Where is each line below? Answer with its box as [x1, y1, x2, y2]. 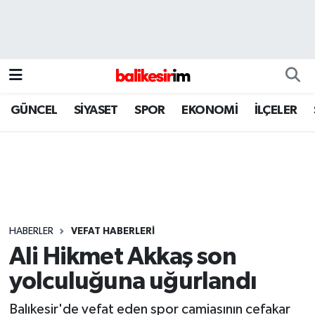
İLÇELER [254, 103, 297, 117]
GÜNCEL [11, 103, 58, 117]
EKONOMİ [181, 103, 238, 117]
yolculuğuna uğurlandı [8, 269, 257, 295]
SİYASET [73, 103, 118, 117]
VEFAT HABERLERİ [70, 226, 155, 236]
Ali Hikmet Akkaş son [8, 245, 236, 270]
